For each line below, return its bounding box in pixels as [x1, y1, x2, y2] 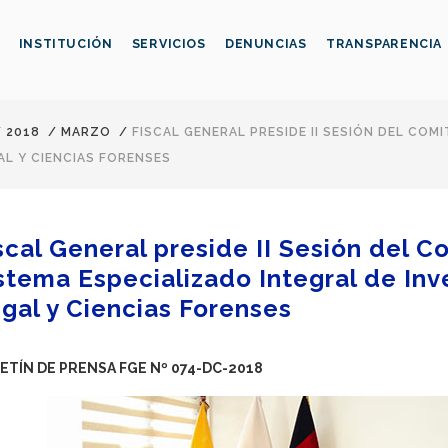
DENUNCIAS [224, 36, 307, 52]
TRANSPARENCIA [326, 36, 443, 52]
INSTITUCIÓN [18, 36, 113, 52]
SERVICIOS [131, 36, 206, 52]
